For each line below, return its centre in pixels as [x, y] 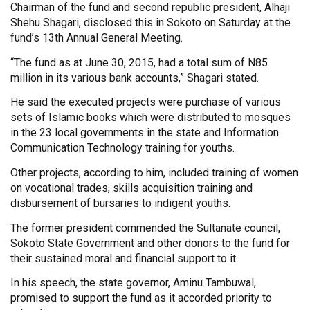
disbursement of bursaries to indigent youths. [120, 203]
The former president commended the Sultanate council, [145, 228]
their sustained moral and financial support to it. [124, 258]
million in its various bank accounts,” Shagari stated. [135, 77]
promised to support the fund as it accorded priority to [141, 298]
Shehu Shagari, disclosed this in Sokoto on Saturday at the [151, 23]
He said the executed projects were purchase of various [146, 102]
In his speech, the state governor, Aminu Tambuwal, [133, 283]
